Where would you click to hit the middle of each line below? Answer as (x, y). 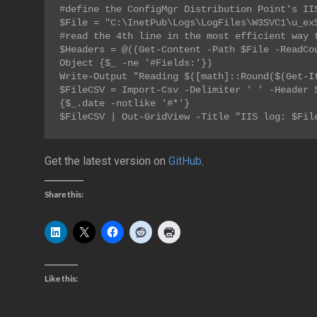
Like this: (61, 278)
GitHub (185, 161)
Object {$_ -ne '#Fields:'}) (136, 63)
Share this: (64, 194)
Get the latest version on (106, 161)
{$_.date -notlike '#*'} (125, 103)
